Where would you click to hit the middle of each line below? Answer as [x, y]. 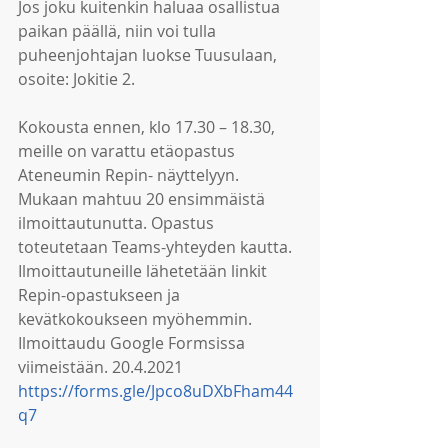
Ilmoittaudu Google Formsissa [133, 343]
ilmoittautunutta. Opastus [118, 223]
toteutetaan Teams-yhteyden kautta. [155, 247]
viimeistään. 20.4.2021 [102, 367]
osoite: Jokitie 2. [78, 79]
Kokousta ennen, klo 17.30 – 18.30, [148, 127]
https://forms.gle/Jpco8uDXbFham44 [155, 391]
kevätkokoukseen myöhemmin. [137, 319]
